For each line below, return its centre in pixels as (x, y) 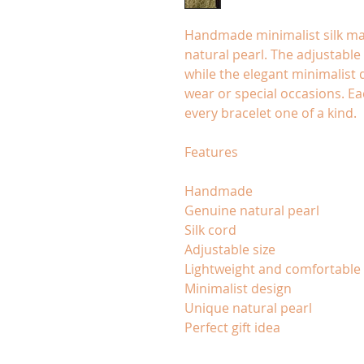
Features (211, 152)
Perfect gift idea (232, 327)
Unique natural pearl (248, 308)
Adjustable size (230, 249)
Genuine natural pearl (252, 210)
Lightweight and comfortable (273, 269)
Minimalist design (238, 288)
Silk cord (210, 230)
